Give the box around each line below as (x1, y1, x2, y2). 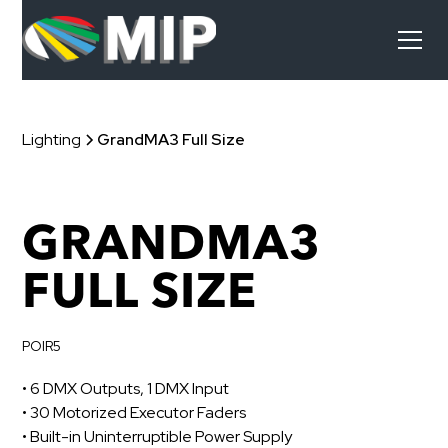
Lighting (22, 129, 82, 150)
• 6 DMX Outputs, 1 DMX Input (22, 378, 230, 399)
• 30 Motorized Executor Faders (22, 402, 247, 423)
